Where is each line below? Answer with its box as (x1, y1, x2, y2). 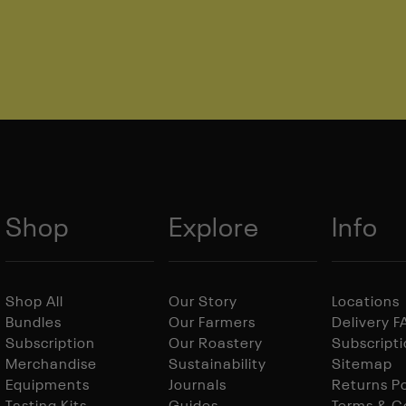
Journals (169, 379, 227, 393)
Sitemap (332, 358, 392, 372)
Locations (332, 295, 400, 310)
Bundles (5, 316, 62, 331)
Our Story (169, 295, 237, 310)
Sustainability (169, 358, 266, 372)
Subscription (5, 337, 95, 352)
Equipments (5, 379, 90, 393)
